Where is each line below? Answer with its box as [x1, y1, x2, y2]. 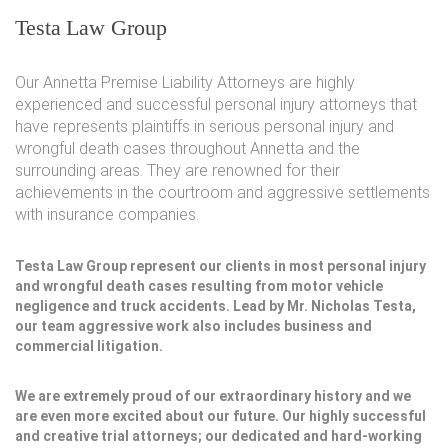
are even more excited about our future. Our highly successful [15, 408, 426, 424]
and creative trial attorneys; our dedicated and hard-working [15, 428, 422, 444]
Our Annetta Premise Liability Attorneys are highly [15, 73, 355, 92]
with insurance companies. [15, 205, 199, 224]
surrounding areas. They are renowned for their [15, 161, 340, 180]
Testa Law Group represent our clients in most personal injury [15, 258, 426, 274]
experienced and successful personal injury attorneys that [15, 95, 417, 114]
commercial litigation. [15, 338, 163, 354]
